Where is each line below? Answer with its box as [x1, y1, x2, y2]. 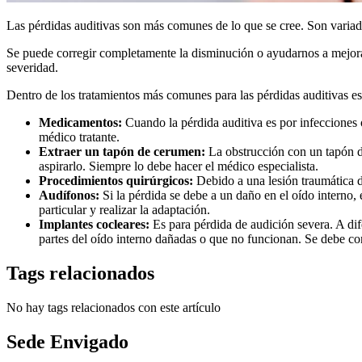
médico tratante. [39, 130, 120, 145]
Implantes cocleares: [39, 217, 149, 232]
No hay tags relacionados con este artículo [6, 301, 221, 315]
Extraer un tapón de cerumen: [39, 145, 205, 159]
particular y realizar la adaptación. [39, 203, 210, 217]
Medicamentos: [39, 116, 122, 130]
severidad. [6, 61, 58, 75]
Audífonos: [39, 188, 99, 203]
